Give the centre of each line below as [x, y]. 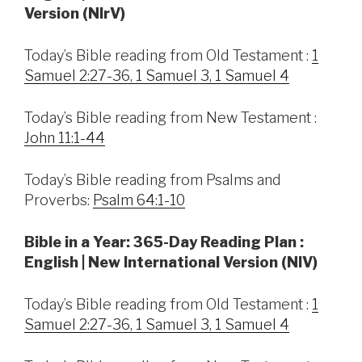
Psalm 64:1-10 [139, 200]
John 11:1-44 [65, 138]
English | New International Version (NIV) [171, 263]
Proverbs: [59, 200]
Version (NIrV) [75, 14]
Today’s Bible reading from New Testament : [170, 118]
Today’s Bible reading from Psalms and [153, 180]
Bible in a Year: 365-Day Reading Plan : [164, 242]
